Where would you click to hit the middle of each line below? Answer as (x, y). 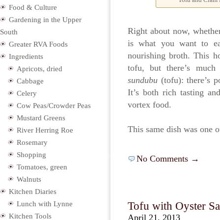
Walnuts (29, 179)
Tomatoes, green (42, 167)
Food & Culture (33, 7)
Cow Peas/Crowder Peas (54, 106)
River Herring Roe (45, 130)
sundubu (143, 80)
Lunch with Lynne (45, 204)
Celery (27, 93)
